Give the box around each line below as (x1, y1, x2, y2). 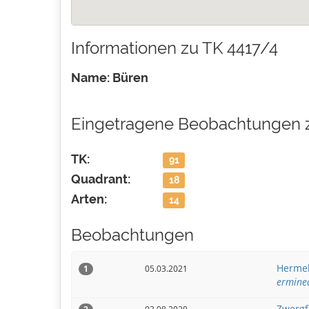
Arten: (71, 192, 107, 206)
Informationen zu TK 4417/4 (71, 38, 278, 58)
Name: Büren (71, 70, 148, 85)
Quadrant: (71, 172, 130, 186)
